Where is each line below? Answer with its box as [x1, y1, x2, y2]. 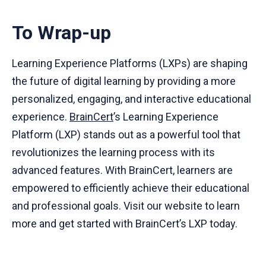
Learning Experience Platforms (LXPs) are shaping [12, 56, 248, 69]
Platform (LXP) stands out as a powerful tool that [12, 128, 240, 141]
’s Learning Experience [113, 110, 218, 123]
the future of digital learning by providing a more [12, 74, 236, 87]
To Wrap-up [12, 21, 111, 44]
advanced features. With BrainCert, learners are [12, 163, 233, 176]
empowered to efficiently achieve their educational [12, 181, 249, 194]
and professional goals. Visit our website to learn [12, 199, 240, 212]
